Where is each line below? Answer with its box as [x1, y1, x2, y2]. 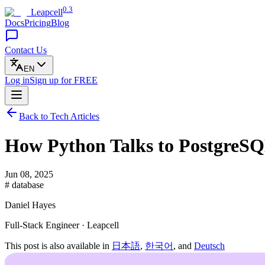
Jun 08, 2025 [5, 169, 53, 180]
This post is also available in [5, 241, 112, 251]
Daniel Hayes [5, 200, 56, 211]
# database [5, 180, 44, 190]
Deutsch [194, 241, 225, 251]
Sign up [30, 75, 61, 86]
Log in [5, 75, 30, 86]
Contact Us [5, 45, 47, 56]
